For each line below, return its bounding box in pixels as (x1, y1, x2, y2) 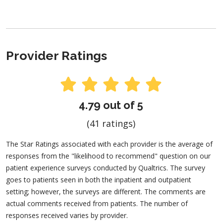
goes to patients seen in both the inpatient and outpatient (6, 175, 191, 185)
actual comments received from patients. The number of (6, 199, 188, 209)
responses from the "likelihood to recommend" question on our (6, 151, 211, 161)
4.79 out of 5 (79, 99, 143, 112)
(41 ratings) (87, 117, 135, 130)
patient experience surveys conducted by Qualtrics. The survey (6, 163, 205, 173)
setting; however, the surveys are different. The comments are (6, 187, 206, 197)
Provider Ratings (6, 48, 107, 63)
